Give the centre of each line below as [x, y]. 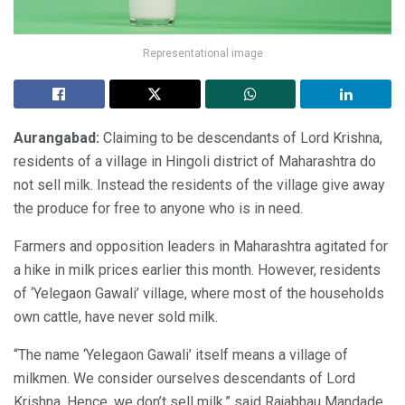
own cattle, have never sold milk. [116, 316]
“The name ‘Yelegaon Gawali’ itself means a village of [181, 354]
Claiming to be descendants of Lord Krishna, [243, 137]
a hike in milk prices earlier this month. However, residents [197, 269]
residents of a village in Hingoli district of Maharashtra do [195, 161]
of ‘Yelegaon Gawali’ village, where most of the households [199, 293]
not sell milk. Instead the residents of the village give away [199, 184]
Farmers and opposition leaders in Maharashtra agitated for [201, 246]
